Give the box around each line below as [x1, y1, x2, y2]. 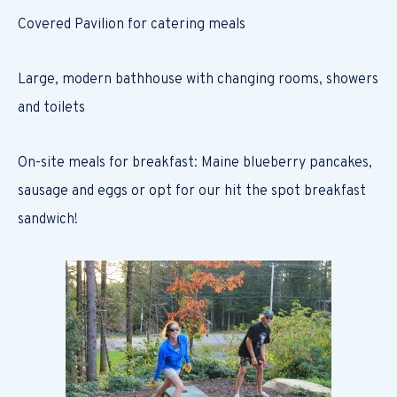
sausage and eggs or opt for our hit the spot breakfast [18, 183, 366, 200]
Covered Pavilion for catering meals [18, 16, 245, 34]
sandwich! [18, 211, 78, 229]
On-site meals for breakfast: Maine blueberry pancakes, [18, 154, 372, 172]
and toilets [18, 99, 85, 117]
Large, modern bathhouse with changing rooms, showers [18, 71, 378, 89]
